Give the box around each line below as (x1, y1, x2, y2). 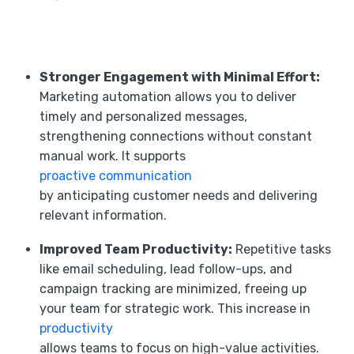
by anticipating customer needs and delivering (40, 187, 318, 203)
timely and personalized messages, (40, 108, 247, 124)
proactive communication (40, 168, 192, 183)
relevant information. (40, 207, 173, 223)
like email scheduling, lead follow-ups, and (40, 261, 292, 277)
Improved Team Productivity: (40, 241, 232, 257)
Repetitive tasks (232, 241, 331, 257)
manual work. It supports (40, 148, 186, 164)
